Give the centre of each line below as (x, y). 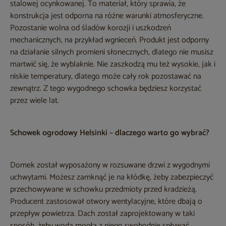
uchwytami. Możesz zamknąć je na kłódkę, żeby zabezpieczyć (112, 178)
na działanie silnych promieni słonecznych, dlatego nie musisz (112, 52)
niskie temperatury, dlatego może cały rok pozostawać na (106, 77)
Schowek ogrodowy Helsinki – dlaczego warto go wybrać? (110, 133)
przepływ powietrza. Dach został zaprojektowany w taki (102, 214)
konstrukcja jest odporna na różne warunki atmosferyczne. (107, 16)
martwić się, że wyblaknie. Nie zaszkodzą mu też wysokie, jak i (113, 65)
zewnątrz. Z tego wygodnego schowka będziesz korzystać (106, 89)
